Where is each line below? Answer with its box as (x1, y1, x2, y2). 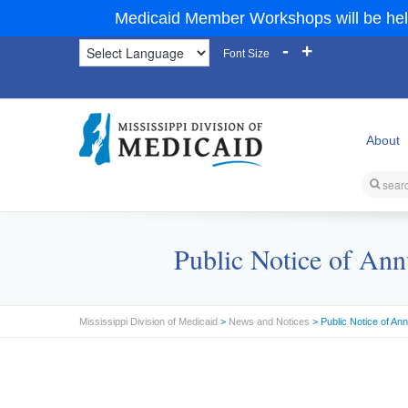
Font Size (223, 47, 270, 60)
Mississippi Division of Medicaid (79, 316, 218, 327)
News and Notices (229, 316, 310, 327)
